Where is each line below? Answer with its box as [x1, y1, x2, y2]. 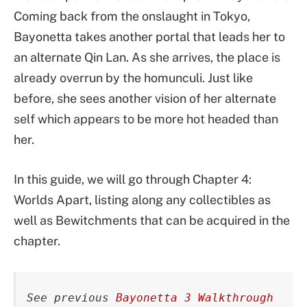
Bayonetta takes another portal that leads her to [14, 29, 285, 44]
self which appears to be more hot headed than [14, 112, 278, 126]
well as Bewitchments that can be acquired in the [14, 212, 290, 228]
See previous [27, 291, 116, 304]
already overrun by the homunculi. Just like [14, 71, 253, 85]
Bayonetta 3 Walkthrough [116, 291, 274, 304]
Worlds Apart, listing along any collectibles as [14, 192, 271, 207]
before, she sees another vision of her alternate [14, 91, 276, 106]
